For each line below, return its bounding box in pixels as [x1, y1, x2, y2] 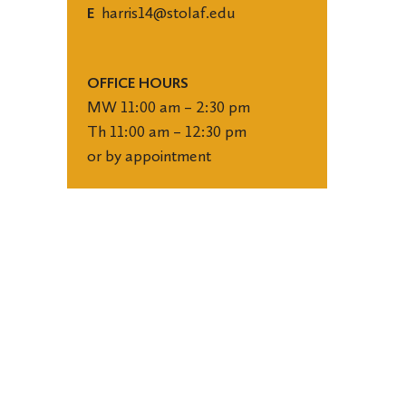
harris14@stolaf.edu [101, 3, 236, 23]
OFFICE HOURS [86, 74, 188, 92]
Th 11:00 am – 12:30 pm [86, 121, 246, 141]
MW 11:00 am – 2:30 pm [86, 97, 250, 117]
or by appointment [86, 146, 211, 166]
